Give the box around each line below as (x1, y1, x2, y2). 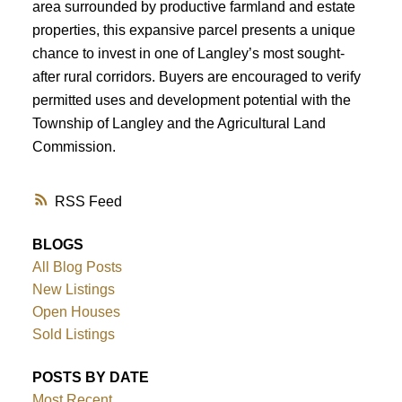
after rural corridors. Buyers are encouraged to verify (31, 67, 361, 84)
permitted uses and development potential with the (31, 91, 351, 108)
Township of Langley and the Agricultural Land (31, 114, 326, 131)
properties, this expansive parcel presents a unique (31, 21, 355, 38)
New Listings (31, 282, 115, 298)
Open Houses (31, 304, 120, 320)
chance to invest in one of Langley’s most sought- (31, 44, 345, 61)
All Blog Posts (31, 259, 122, 275)
